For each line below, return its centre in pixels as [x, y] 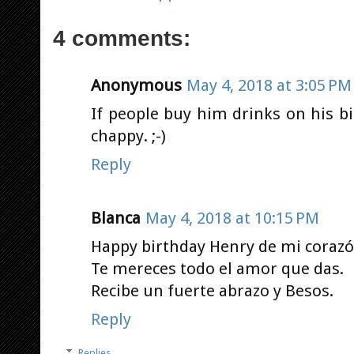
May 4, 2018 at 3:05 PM [269, 85]
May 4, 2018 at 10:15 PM [232, 218]
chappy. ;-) [128, 136]
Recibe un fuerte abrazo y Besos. [212, 290]
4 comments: [122, 38]
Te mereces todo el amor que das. [217, 268]
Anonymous [136, 85]
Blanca [116, 218]
